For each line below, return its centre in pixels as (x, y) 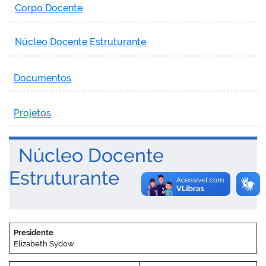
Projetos (32, 113)
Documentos (42, 78)
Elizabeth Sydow (44, 243)
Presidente (33, 232)
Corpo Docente (49, 8)
